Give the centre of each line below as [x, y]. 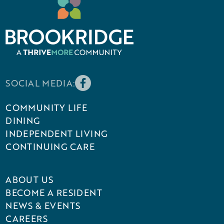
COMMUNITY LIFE [46, 108]
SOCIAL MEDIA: [40, 83]
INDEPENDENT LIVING [56, 134]
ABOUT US [29, 180]
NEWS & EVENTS [43, 206]
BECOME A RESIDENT [54, 193]
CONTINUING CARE [50, 147]
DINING [23, 121]
